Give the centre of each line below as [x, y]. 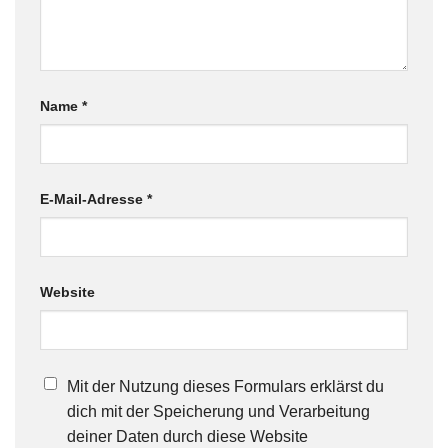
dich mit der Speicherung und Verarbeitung [218, 411]
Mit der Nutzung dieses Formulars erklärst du [225, 386]
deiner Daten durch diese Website [187, 436]
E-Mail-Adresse [93, 199]
